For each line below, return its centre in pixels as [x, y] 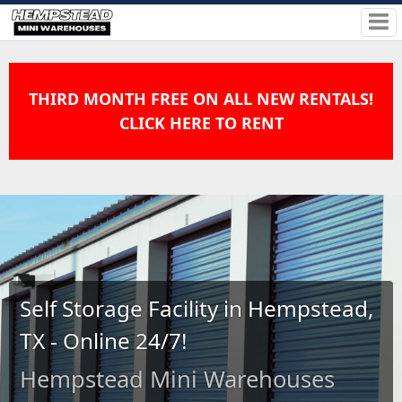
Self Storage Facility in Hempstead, [197, 308]
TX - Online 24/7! [104, 340]
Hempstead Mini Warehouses [178, 379]
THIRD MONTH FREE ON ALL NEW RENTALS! [201, 99]
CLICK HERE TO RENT [201, 123]
